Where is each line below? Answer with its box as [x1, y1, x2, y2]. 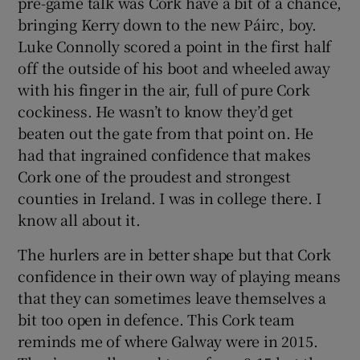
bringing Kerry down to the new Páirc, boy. [18, 13, 317, 35]
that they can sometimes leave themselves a [18, 286, 327, 308]
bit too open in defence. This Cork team [18, 308, 295, 329]
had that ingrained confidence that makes [18, 143, 311, 165]
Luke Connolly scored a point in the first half [18, 35, 332, 56]
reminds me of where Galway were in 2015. [18, 329, 318, 351]
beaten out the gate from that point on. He [18, 121, 314, 143]
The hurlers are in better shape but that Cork [18, 243, 331, 264]
